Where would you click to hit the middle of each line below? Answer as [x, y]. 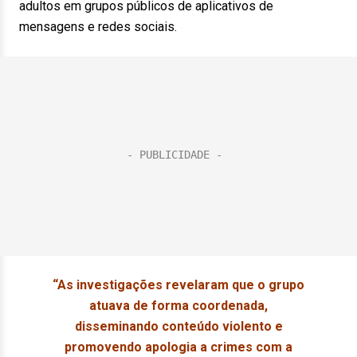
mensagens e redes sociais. [98, 27]
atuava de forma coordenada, [178, 306]
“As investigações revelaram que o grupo [178, 285]
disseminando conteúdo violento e [178, 326]
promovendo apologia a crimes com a [178, 347]
